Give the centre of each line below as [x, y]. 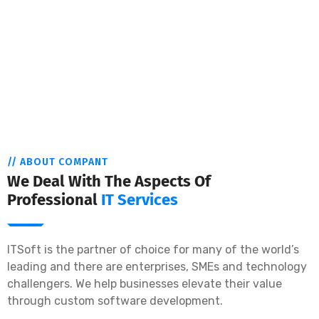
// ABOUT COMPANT [58, 162]
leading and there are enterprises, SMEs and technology [157, 267]
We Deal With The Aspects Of [109, 181]
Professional [54, 200]
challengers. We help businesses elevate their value [145, 284]
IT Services [140, 200]
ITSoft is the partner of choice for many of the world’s [153, 250]
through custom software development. [115, 301]
